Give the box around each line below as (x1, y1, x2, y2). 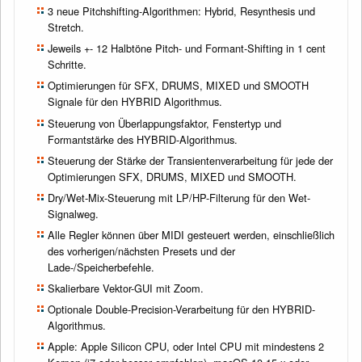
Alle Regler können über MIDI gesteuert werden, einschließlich (48, 227, 335, 242)
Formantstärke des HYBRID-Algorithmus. (48, 131, 238, 147)
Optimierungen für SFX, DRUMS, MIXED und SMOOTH (48, 78, 309, 94)
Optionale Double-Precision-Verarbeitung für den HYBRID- (48, 301, 316, 318)
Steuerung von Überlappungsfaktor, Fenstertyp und (48, 115, 282, 131)
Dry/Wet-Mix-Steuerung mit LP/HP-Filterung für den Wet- (48, 189, 311, 205)
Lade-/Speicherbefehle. (48, 259, 155, 275)
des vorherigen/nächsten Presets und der (48, 243, 236, 259)
